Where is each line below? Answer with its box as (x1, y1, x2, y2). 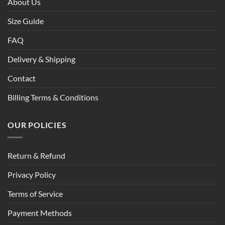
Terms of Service (8, 188, 63, 198)
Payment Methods (8, 207, 72, 217)
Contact (8, 73, 36, 83)
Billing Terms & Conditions (8, 92, 98, 102)
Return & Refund (8, 150, 65, 160)
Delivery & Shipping (8, 54, 75, 64)
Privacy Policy (8, 169, 56, 179)
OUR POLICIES (8, 120, 67, 130)
